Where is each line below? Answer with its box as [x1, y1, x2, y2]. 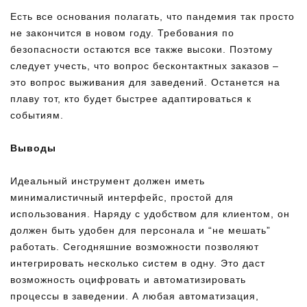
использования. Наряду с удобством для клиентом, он [10, 208, 290, 219]
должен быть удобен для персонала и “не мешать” [10, 225, 271, 236]
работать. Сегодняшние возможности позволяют [10, 241, 259, 252]
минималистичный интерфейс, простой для [10, 192, 234, 203]
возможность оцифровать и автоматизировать [10, 274, 246, 285]
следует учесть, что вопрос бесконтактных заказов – [10, 60, 279, 71]
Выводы [10, 143, 56, 153]
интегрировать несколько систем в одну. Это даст [10, 258, 265, 269]
